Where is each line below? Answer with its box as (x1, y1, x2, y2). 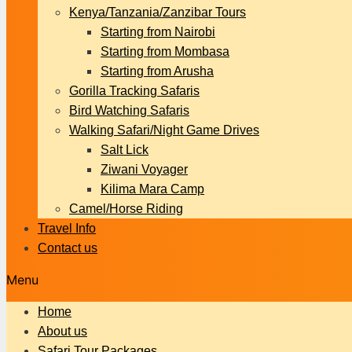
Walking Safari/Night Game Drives (69, 123, 259, 137)
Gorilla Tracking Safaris (69, 84, 200, 97)
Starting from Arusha (101, 64, 214, 78)
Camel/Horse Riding (69, 202, 183, 215)
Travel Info (38, 222, 96, 235)
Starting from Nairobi (101, 25, 215, 38)
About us (38, 324, 87, 338)
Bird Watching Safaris (69, 104, 189, 117)
